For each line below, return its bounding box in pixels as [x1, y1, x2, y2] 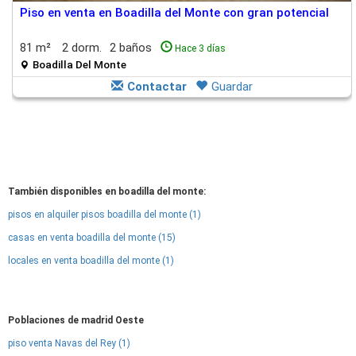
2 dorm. [62, 41, 102, 55]
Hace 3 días [175, 43, 226, 54]
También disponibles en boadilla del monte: [8, 186, 206, 197]
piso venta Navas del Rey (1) [8, 338, 130, 349]
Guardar [211, 79, 253, 94]
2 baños [110, 41, 155, 55]
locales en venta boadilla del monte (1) [8, 255, 174, 266]
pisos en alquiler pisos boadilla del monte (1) [8, 209, 201, 220]
